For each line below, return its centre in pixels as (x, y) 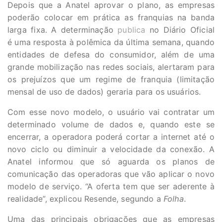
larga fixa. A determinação (60, 30)
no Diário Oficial (180, 30)
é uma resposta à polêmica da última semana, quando (111, 42)
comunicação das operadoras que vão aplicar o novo (111, 174)
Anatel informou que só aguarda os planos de (111, 162)
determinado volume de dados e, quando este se (111, 124)
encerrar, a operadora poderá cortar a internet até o (111, 137)
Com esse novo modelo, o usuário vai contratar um (111, 112)
